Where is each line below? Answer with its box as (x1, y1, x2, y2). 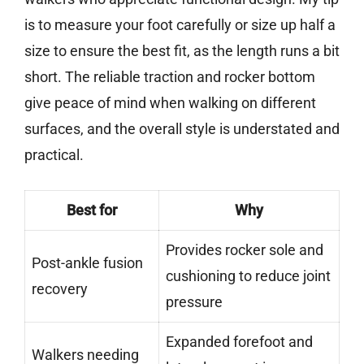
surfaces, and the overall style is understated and (24, 119, 340, 137)
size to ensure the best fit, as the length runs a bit (24, 41, 340, 59)
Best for (67, 201, 117, 219)
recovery (32, 279, 88, 297)
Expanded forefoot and (166, 332, 313, 350)
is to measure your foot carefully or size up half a (24, 15, 336, 33)
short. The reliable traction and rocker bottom (24, 67, 315, 85)
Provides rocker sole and (166, 240, 323, 258)
